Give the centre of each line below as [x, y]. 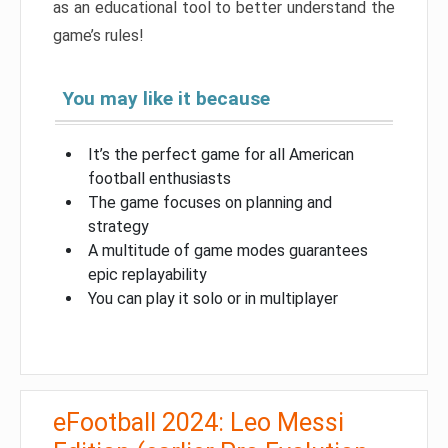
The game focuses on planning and [210, 203]
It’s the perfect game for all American [221, 155]
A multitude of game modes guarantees [228, 251]
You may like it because [166, 99]
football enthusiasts [159, 179]
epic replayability [147, 275]
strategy [118, 227]
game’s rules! [98, 36]
